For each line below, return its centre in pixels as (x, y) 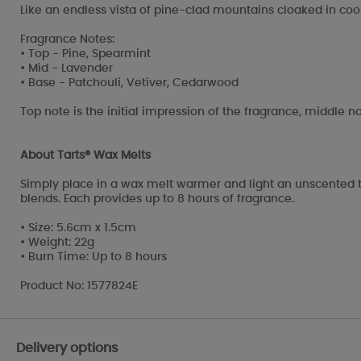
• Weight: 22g (57, 243)
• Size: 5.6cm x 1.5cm (78, 228)
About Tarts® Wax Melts (85, 156)
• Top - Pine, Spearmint (85, 54)
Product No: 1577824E (79, 286)
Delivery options (67, 348)
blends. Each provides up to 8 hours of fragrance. (157, 199)
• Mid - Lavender (66, 69)
